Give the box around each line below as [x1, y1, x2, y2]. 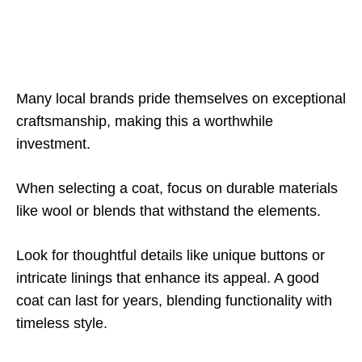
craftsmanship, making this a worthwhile [16, 113, 273, 129]
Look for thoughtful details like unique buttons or [16, 247, 325, 263]
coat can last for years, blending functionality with [16, 293, 332, 309]
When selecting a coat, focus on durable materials [16, 180, 338, 196]
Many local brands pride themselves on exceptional [16, 90, 346, 107]
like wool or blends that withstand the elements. [16, 203, 321, 219]
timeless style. [16, 315, 107, 331]
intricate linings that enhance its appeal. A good [16, 270, 319, 286]
